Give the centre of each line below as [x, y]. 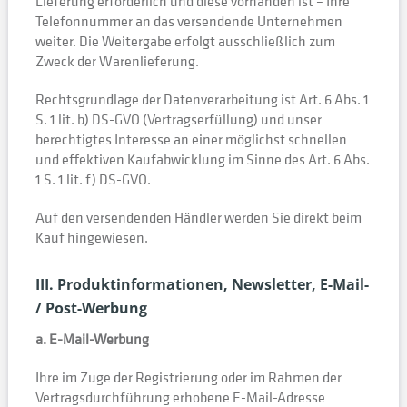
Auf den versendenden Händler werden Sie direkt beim [198, 217]
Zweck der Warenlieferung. [117, 61]
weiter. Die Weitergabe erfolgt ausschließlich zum [185, 41]
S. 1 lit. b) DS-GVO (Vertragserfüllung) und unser [178, 119]
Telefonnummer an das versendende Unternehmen [189, 21]
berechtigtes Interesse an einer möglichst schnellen [191, 139]
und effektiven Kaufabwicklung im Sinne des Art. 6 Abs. [202, 159]
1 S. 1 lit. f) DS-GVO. [93, 179]
